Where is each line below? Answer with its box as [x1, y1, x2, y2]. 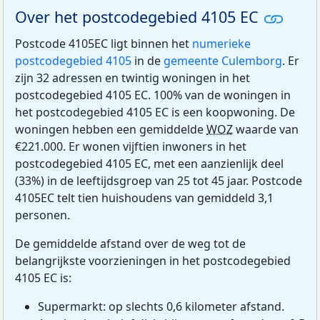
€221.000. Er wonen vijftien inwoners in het [15, 139, 246, 155]
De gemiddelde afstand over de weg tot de [15, 236, 246, 252]
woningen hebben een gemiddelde [15, 121, 206, 138]
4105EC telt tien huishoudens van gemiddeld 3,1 [15, 190, 274, 206]
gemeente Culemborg [164, 53, 282, 69]
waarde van [233, 121, 299, 138]
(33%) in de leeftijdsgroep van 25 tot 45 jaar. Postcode [15, 173, 302, 189]
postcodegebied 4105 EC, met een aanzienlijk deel [15, 156, 284, 172]
